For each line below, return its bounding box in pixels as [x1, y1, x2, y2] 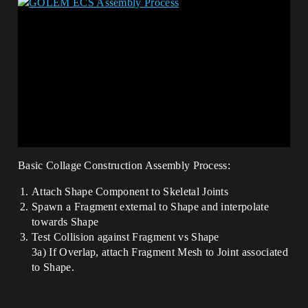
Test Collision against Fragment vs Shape [32, 231, 219, 243]
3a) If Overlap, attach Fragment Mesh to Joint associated [32, 246, 288, 258]
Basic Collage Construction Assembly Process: [18, 159, 231, 172]
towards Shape [32, 216, 99, 228]
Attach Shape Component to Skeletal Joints [32, 186, 229, 198]
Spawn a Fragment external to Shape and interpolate [32, 201, 269, 213]
